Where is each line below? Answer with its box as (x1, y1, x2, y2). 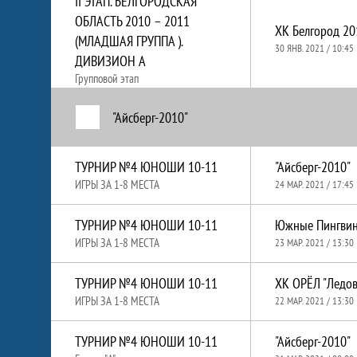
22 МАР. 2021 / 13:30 (275, 294, 354, 308)
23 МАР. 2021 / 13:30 (275, 236, 354, 249)
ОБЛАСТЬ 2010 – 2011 (75, 12, 190, 30)
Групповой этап (75, 71, 139, 86)
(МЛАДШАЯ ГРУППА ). (75, 32, 182, 50)
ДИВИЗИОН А (75, 52, 146, 70)
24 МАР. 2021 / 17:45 (275, 178, 354, 191)
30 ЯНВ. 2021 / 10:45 (275, 41, 354, 55)
